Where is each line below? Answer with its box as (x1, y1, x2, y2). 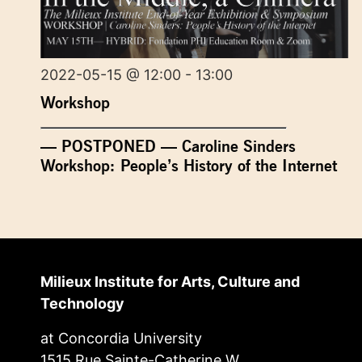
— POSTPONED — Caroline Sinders (40, 137, 296, 156)
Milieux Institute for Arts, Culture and (40, 273, 300, 290)
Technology (40, 295, 124, 312)
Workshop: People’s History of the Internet (40, 156, 337, 175)
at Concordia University (40, 330, 202, 347)
